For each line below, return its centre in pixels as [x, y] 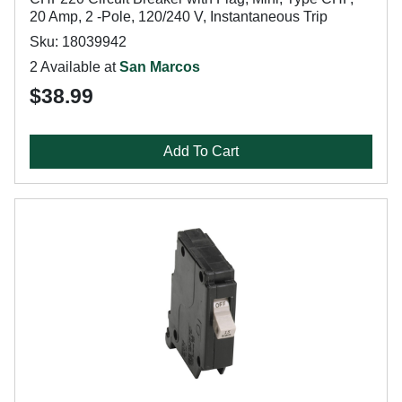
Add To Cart [201, 151]
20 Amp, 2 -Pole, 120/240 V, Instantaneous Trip [179, 17]
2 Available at [74, 67]
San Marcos [160, 67]
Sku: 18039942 [78, 42]
